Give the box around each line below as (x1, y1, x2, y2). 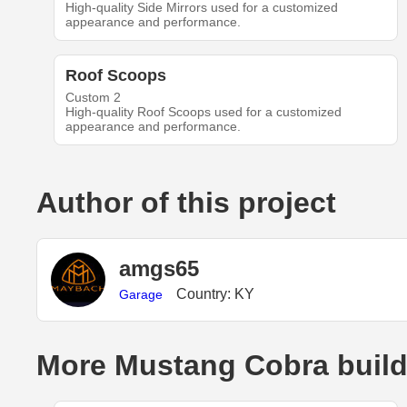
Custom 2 (65, 89, 121, 104)
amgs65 (119, 256, 199, 282)
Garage (119, 287, 163, 303)
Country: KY (176, 286, 254, 303)
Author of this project (36, 185, 336, 219)
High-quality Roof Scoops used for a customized (65, 104, 342, 119)
